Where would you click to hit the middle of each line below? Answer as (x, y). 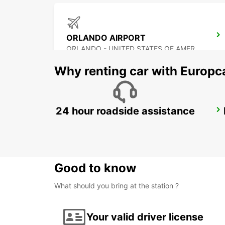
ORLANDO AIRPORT (106, 38)
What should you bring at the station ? (117, 186)
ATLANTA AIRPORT (105, 113)
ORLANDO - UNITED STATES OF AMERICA (198, 49)
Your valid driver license (145, 217)
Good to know (95, 168)
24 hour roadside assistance (125, 111)
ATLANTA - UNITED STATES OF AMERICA (196, 124)
